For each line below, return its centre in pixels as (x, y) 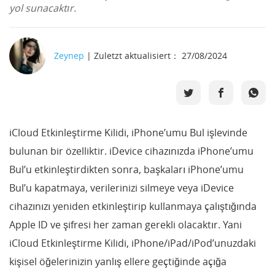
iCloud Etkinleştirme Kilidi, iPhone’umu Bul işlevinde (128, 133)
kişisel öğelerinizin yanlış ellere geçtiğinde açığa (118, 261)
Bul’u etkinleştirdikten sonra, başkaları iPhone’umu (126, 169)
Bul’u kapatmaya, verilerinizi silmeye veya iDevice (122, 188)
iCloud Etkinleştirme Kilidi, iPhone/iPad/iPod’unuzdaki (133, 243)
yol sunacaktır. (43, 8)
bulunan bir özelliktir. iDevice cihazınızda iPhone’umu (131, 151)
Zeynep (69, 56)
